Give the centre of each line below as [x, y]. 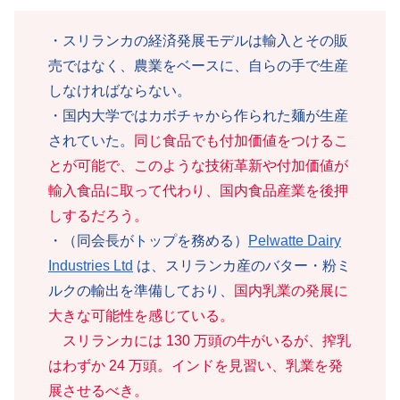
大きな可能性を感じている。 [141, 316]
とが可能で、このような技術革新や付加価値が [198, 166]
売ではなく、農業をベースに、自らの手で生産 [198, 66]
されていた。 [91, 141]
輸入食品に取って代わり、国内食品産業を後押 [198, 191]
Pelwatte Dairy [295, 241]
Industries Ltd [91, 266]
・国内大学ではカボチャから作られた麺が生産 [198, 116]
